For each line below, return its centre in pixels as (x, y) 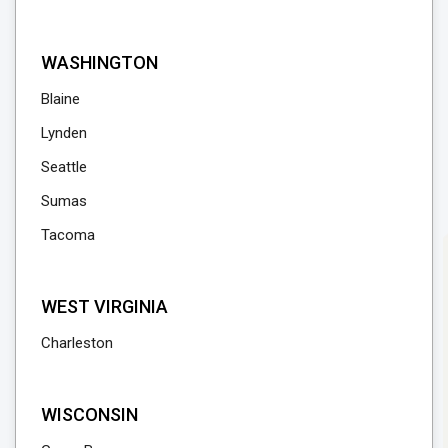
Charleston (77, 343)
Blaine (60, 99)
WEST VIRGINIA (104, 307)
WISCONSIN (89, 415)
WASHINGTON (99, 63)
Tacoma (68, 235)
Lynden (64, 133)
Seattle (64, 167)
